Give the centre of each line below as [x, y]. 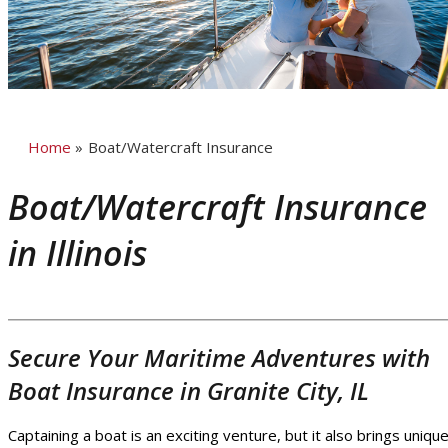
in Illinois [77, 253]
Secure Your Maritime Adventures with [219, 358]
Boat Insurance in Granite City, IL [188, 391]
